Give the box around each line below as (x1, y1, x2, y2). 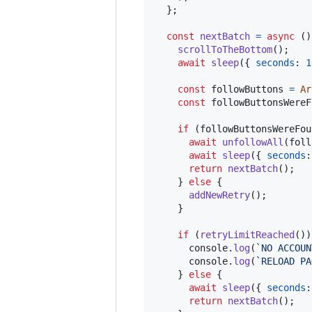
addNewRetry (189, 189, 250, 201)
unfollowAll (222, 136, 283, 148)
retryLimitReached (200, 228, 295, 240)
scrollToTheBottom (178, 43, 272, 55)
